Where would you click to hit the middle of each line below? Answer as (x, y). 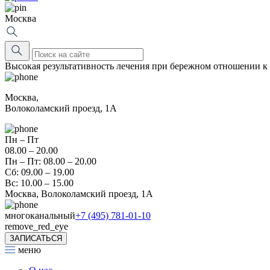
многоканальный (40, 215)
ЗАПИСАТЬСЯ (36, 238)
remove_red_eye (36, 226)
